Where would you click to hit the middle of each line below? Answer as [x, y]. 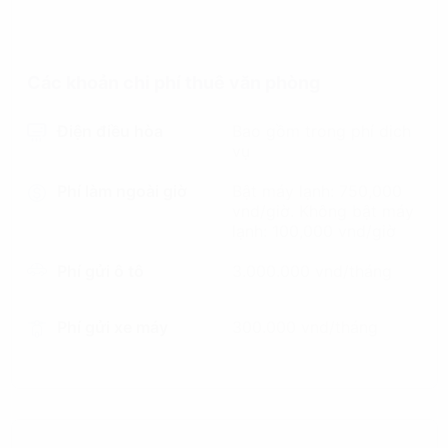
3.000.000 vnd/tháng [312, 271]
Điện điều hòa [109, 131]
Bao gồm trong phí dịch [321, 131]
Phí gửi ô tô [100, 271]
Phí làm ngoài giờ [121, 191]
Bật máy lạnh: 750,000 [317, 191]
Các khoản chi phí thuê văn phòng [173, 82]
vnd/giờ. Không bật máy [323, 211]
